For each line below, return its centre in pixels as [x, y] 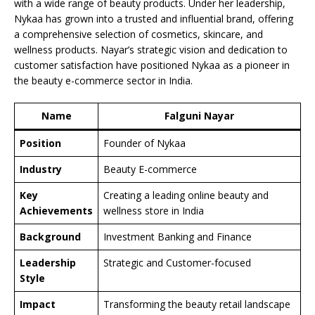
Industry [41, 169]
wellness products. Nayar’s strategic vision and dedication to [151, 50]
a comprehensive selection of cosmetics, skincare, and [139, 34]
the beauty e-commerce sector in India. [103, 81]
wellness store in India [154, 211]
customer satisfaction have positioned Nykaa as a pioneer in [152, 65]
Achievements [56, 211]
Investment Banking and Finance [178, 237]
